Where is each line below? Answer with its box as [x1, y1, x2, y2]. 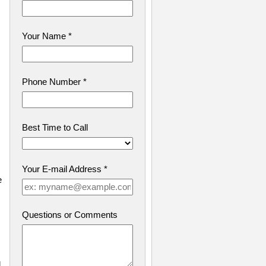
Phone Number [21, 77, 83, 87]
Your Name [21, 31, 68, 42]
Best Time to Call [21, 122, 88, 133]
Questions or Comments [21, 210, 118, 220]
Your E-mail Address [21, 164, 104, 175]
